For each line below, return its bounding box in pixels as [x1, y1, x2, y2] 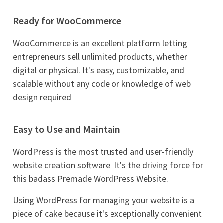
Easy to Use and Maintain [13, 123, 120, 135]
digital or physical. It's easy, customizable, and [13, 64, 184, 76]
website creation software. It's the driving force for [13, 159, 203, 171]
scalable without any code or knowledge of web [13, 78, 191, 89]
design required [13, 91, 71, 103]
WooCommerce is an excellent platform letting [13, 37, 187, 49]
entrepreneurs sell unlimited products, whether [13, 51, 187, 62]
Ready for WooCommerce [13, 14, 121, 27]
